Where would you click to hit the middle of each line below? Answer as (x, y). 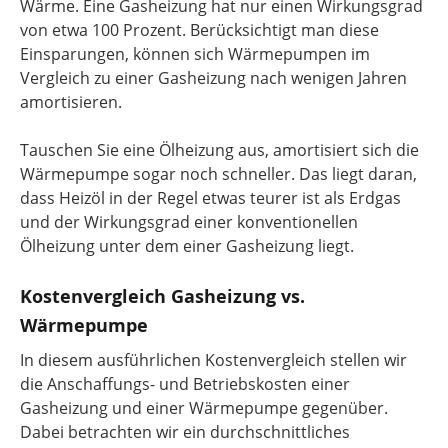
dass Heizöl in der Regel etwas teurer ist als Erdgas (210, 197)
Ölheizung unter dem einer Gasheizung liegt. (187, 245)
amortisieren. (71, 101)
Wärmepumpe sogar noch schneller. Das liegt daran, (218, 173)
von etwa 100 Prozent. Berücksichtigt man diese (199, 29)
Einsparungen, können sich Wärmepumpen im (195, 53)
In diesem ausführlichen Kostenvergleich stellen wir (213, 359)
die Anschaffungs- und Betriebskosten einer (185, 383)
